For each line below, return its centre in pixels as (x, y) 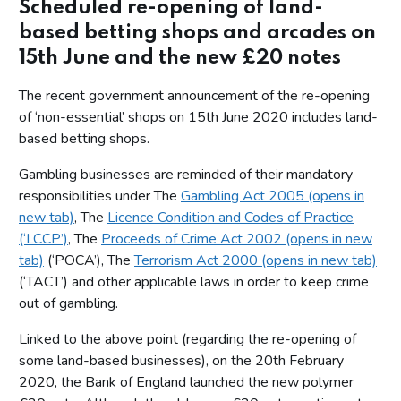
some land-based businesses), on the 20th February (181, 360)
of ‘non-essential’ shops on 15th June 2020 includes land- (198, 117)
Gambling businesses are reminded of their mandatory (186, 174)
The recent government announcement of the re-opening (194, 95)
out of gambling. (68, 303)
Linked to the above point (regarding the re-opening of (188, 339)
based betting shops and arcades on (197, 33)
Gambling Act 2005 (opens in (273, 196)
